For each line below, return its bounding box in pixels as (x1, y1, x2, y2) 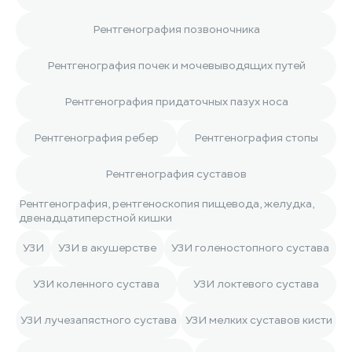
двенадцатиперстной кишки (19, 211, 172, 225)
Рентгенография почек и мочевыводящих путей (46, 58, 306, 73)
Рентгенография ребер (33, 130, 159, 145)
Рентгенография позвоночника (92, 22, 260, 37)
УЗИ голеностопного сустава (170, 240, 329, 255)
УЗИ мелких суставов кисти (185, 313, 332, 328)
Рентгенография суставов (105, 167, 247, 181)
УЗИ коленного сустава (32, 277, 159, 291)
